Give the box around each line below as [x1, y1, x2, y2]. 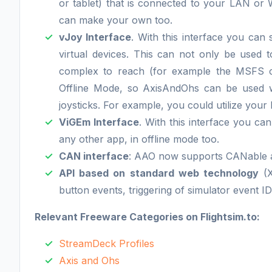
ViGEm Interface [59, 115, 139, 128]
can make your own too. [59, 13, 172, 26]
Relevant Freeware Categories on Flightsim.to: [35, 210, 260, 223]
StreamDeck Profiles [59, 237, 154, 250]
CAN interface [59, 149, 129, 162]
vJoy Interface [59, 30, 132, 43]
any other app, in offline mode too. [59, 132, 219, 145]
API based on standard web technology [59, 166, 259, 179]
